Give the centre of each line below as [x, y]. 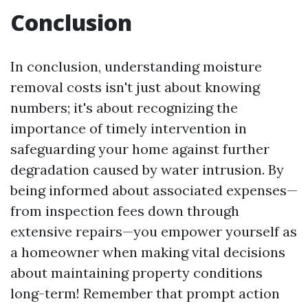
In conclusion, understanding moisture [136, 66]
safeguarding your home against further [140, 149]
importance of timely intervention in [129, 128]
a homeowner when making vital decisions [148, 252]
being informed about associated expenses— [154, 190]
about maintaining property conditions [136, 273]
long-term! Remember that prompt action [145, 293]
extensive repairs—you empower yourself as [154, 231]
